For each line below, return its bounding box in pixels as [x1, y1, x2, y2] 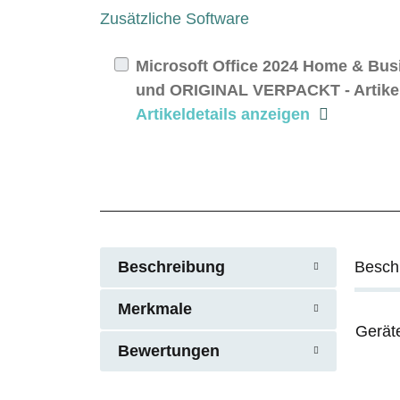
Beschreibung [118, 257, 225, 276]
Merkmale [118, 299, 192, 318]
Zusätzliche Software [100, 9, 249, 28]
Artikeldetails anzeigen [136, 104, 310, 123]
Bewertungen [118, 341, 220, 360]
